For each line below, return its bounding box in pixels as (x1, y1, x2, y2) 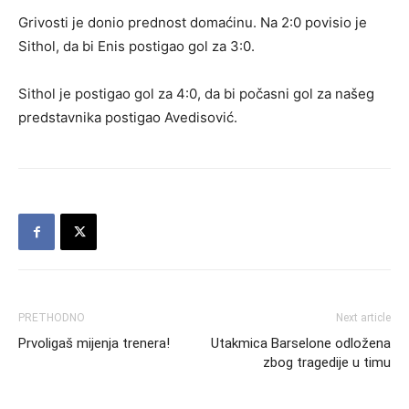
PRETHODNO (18, 311, 85, 324)
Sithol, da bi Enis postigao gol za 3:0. (18, 37, 255, 55)
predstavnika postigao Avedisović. (18, 109, 237, 126)
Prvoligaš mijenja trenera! (18, 335, 170, 351)
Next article (336, 311, 391, 324)
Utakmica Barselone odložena (211, 335, 391, 351)
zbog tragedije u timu (263, 354, 391, 371)
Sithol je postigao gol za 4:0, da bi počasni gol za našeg (18, 85, 374, 102)
